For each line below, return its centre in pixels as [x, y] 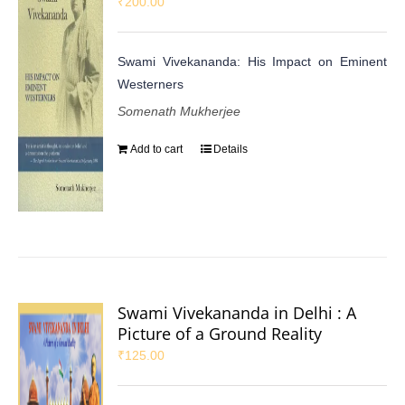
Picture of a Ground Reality [220, 333]
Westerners [151, 84]
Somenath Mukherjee [179, 111]
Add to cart [157, 149]
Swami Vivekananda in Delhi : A [237, 312]
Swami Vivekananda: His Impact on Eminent [252, 61]
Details [231, 149]
